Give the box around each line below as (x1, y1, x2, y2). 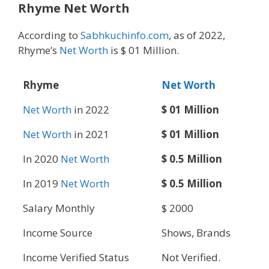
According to (18, 28, 80, 42)
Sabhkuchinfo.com (80, 28, 169, 42)
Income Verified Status (23, 250, 129, 265)
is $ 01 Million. (108, 43, 179, 57)
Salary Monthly (23, 201, 95, 216)
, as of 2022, (169, 28, 225, 42)
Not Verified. (162, 250, 220, 265)
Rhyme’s (18, 43, 59, 57)
